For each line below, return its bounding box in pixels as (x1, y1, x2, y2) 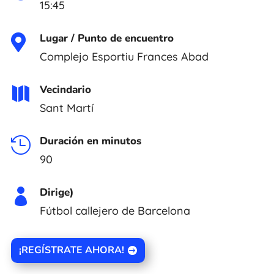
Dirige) (40, 185, 74, 200)
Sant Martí (40, 101, 94, 116)
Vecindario (40, 83, 91, 97)
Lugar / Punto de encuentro (40, 31, 174, 46)
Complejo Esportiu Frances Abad (40, 50, 209, 64)
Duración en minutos (40, 134, 141, 149)
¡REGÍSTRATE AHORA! (19, 243, 125, 257)
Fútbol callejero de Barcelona (40, 204, 190, 218)
